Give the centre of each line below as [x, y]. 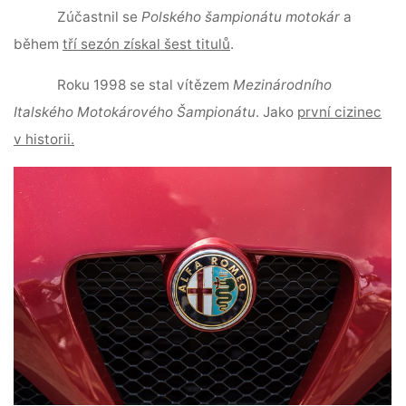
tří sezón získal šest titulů [147, 43]
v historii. [44, 140]
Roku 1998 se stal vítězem [145, 85]
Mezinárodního [283, 85]
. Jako [277, 112]
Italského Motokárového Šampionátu [135, 112]
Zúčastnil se [100, 16]
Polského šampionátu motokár [243, 16]
